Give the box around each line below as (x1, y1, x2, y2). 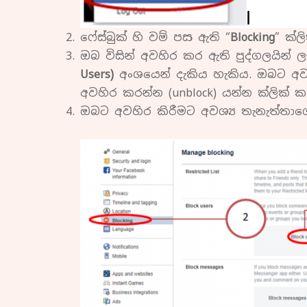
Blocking (230, 30, 275, 45)
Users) (80, 67, 114, 82)
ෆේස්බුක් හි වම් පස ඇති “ (80, 30, 230, 45)
